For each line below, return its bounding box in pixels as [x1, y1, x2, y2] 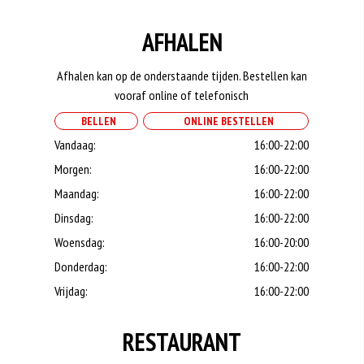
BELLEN [76, 114, 117, 128]
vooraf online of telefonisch [115, 87, 249, 103]
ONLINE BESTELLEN [178, 114, 274, 128]
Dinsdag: [54, 210, 94, 226]
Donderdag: [54, 258, 108, 275]
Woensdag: [54, 234, 106, 250]
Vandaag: [54, 136, 97, 153]
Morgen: [54, 161, 93, 177]
